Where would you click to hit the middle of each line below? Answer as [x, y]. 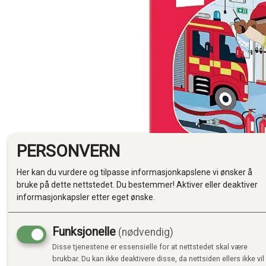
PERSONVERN [68, 151]
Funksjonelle [84, 232]
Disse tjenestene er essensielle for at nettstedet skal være [150, 247]
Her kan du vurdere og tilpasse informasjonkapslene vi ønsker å [134, 172]
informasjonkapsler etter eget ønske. [86, 197]
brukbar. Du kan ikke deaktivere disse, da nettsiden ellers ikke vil [158, 259]
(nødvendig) [145, 232]
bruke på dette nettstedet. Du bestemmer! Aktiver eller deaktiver [137, 185]
